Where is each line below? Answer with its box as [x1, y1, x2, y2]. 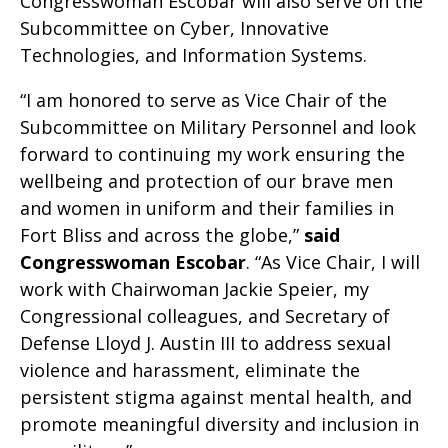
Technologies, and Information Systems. [20, 43, 367, 67]
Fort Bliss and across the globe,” [20, 223, 304, 247]
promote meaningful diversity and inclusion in [20, 412, 419, 436]
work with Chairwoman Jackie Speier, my [20, 277, 369, 301]
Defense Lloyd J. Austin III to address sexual [20, 331, 391, 355]
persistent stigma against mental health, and [20, 385, 412, 409]
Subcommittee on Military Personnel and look [20, 115, 416, 139]
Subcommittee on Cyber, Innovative [20, 16, 329, 40]
